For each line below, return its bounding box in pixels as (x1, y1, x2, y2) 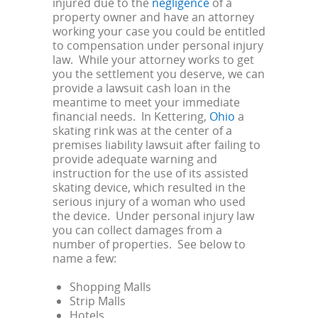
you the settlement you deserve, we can (53, 66, 265, 82)
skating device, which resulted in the (53, 180, 246, 196)
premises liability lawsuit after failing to (53, 137, 261, 153)
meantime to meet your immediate (53, 94, 240, 111)
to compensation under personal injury (53, 38, 263, 54)
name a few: (53, 251, 116, 267)
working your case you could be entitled (53, 23, 265, 40)
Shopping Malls (70, 279, 151, 295)
